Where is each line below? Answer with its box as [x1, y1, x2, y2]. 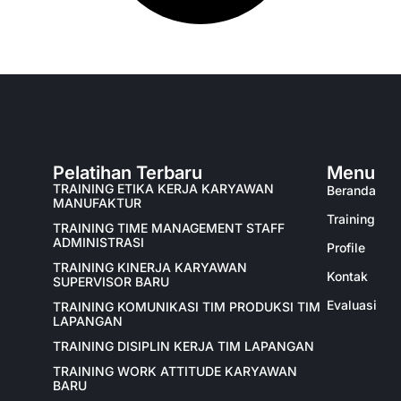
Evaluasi [326, 296, 377, 312]
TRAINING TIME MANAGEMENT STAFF [52, 219, 285, 235]
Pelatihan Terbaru [52, 161, 202, 183]
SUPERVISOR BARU [52, 273, 169, 289]
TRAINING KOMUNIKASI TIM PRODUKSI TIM [52, 298, 320, 314]
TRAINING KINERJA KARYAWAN [52, 259, 247, 275]
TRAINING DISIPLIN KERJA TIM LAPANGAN [52, 337, 314, 354]
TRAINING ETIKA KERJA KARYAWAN [52, 180, 274, 196]
